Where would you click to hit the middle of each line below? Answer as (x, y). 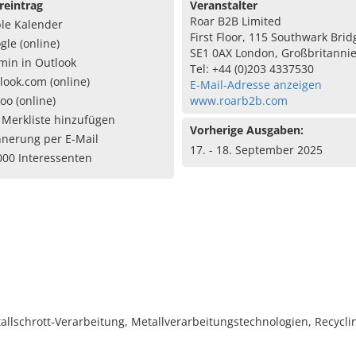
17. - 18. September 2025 (256, 150)
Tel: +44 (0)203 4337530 (252, 69)
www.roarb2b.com (238, 101)
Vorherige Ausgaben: (246, 130)
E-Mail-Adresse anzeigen (255, 85)
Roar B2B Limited (235, 21)
